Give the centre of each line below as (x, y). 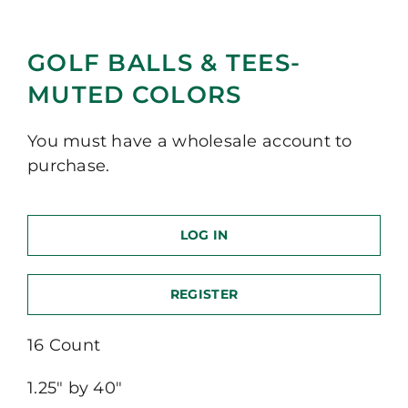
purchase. (68, 166)
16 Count (64, 346)
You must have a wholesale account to (189, 142)
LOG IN (204, 235)
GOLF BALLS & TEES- (164, 63)
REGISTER (204, 295)
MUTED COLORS (134, 95)
